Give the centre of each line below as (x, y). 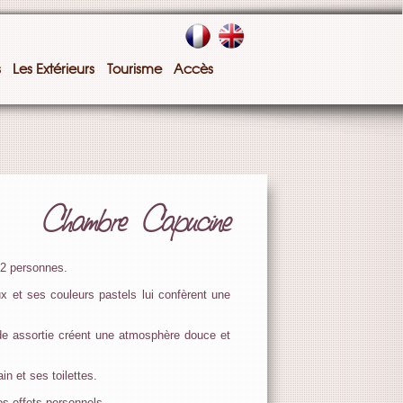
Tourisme (134, 69)
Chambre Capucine (136, 221)
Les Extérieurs (55, 69)
